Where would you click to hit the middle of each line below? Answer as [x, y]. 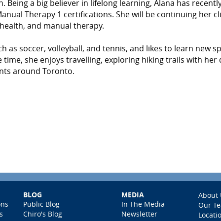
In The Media [143, 204]
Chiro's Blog [42, 214]
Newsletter [139, 214]
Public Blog [41, 204]
